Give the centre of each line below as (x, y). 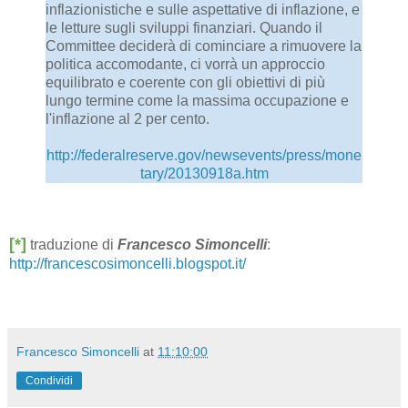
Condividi (49, 381)
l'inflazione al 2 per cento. (127, 119)
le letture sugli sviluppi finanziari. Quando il (184, 28)
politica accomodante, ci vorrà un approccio (185, 65)
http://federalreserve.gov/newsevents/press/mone (204, 156)
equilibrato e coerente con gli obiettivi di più (185, 83)
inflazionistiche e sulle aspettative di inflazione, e (203, 10)
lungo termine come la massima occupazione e (197, 101)
